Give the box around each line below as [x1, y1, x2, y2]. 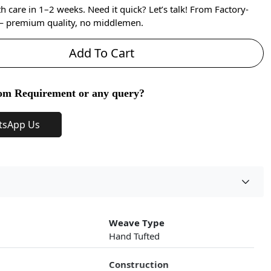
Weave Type [109, 217, 165, 229]
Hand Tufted [109, 230, 160, 243]
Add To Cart [69, 44, 134, 61]
